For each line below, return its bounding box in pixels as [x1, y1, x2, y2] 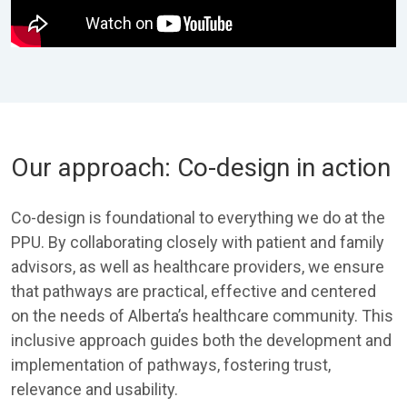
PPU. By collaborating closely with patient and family [11, 233, 384, 252]
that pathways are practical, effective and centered [11, 282, 376, 301]
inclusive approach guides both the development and [11, 331, 392, 350]
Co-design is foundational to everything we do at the [11, 208, 385, 227]
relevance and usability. [11, 380, 178, 399]
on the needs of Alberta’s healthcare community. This [11, 306, 393, 325]
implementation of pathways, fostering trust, [11, 355, 331, 374]
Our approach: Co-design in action [11, 153, 391, 183]
